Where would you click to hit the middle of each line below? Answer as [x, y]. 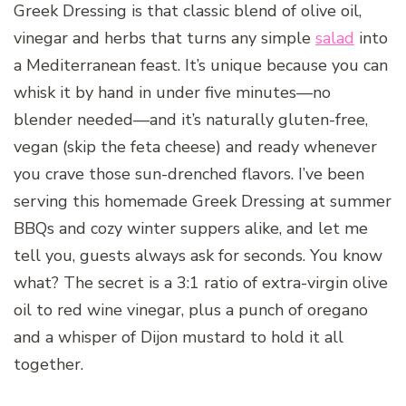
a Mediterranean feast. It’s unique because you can [201, 66]
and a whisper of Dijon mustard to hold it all [179, 338]
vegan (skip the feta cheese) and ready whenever [195, 147]
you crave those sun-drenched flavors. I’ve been [189, 174]
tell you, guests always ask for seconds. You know [198, 256]
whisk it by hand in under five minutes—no [172, 93]
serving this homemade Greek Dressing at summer [203, 202]
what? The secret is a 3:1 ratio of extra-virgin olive [201, 283]
